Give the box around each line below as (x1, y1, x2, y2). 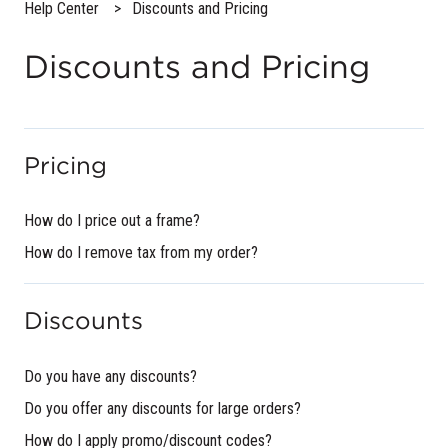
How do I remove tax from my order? (24, 243, 258, 263)
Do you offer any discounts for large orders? (24, 398, 301, 418)
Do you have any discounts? (24, 366, 197, 386)
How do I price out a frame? (24, 211, 200, 231)
